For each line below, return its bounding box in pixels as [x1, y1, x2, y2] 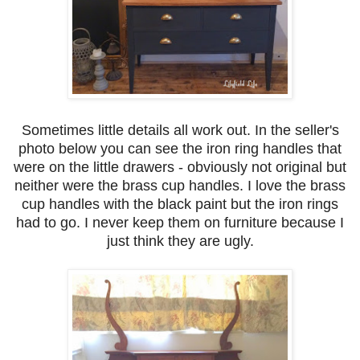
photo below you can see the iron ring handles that [18, 141, 342, 157]
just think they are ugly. [106, 233, 254, 250]
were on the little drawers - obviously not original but [14, 159, 346, 176]
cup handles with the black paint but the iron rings [22, 196, 338, 213]
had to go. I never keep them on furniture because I [16, 215, 344, 231]
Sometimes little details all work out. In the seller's [21, 122, 339, 139]
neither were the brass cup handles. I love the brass [14, 178, 346, 194]
